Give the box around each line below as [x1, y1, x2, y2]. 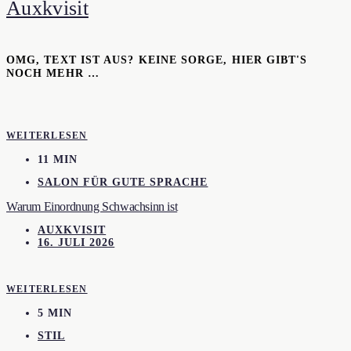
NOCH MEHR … [6, 67, 100, 80]
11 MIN [38, 153, 78, 165]
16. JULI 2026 [38, 237, 115, 249]
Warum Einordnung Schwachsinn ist [6, 199, 178, 213]
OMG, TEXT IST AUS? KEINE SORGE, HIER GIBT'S [6, 53, 308, 67]
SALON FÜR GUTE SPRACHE [38, 176, 208, 189]
